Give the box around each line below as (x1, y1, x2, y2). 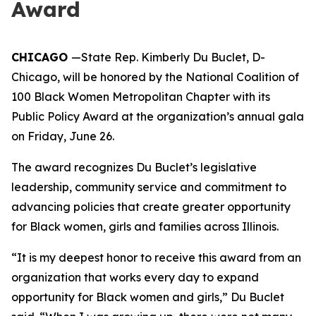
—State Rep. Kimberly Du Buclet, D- (71, 50, 265, 64)
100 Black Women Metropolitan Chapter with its (11, 90, 270, 104)
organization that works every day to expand (11, 270, 259, 284)
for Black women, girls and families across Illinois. (11, 219, 279, 233)
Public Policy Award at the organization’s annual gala (11, 109, 304, 123)
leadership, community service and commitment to (11, 180, 286, 194)
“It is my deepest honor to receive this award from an (11, 250, 301, 265)
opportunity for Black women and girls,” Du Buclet (11, 290, 284, 304)
